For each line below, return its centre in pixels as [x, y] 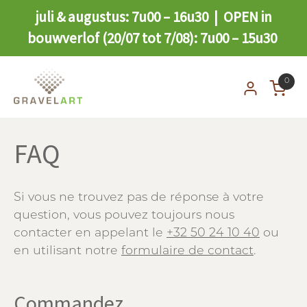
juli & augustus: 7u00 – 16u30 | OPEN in [153, 17]
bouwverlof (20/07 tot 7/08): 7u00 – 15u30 [153, 38]
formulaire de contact [187, 251]
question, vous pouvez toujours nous [124, 215]
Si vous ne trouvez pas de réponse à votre [139, 197]
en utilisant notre [67, 251]
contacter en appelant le [90, 233]
